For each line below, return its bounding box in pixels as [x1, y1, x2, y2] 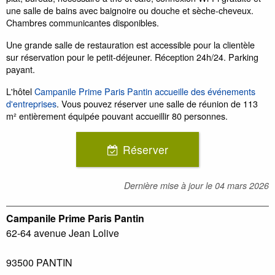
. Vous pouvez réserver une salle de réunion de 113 [56, 97, 258, 110]
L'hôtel [6, 85, 34, 98]
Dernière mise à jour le [124, 179, 215, 192]
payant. [6, 63, 35, 76]
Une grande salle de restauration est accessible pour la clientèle [6, 38, 255, 51]
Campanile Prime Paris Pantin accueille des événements [34, 85, 255, 98]
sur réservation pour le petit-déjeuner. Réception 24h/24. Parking [6, 50, 258, 63]
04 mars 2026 [215, 179, 269, 192]
